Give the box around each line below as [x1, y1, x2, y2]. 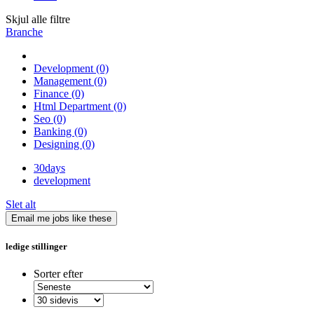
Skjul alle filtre [6, 13, 70, 26]
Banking [34, 125, 74, 138]
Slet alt [6, 198, 36, 211]
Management [34, 75, 94, 88]
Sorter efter [34, 268, 83, 280]
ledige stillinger [6, 241, 67, 252]
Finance [34, 88, 71, 100]
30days [34, 162, 65, 175]
